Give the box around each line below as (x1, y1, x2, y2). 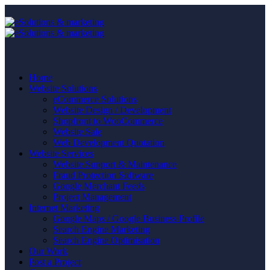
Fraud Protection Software (53, 170, 153, 180)
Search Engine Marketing (53, 224, 150, 234)
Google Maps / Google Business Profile (53, 213, 204, 224)
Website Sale (53, 127, 102, 137)
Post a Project (29, 257, 81, 267)
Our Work (29, 246, 67, 256)
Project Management (53, 192, 131, 202)
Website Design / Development (53, 105, 171, 115)
